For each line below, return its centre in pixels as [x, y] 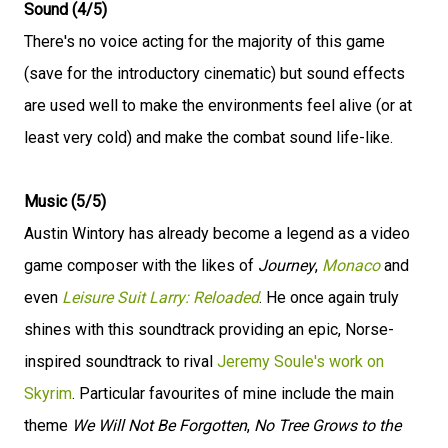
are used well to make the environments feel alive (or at [218, 105]
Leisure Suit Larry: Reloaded [160, 297]
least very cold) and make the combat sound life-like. [208, 137]
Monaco [351, 265]
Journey [286, 265]
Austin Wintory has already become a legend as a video [217, 233]
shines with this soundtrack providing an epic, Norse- [209, 329]
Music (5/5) [65, 201]
